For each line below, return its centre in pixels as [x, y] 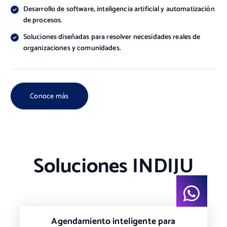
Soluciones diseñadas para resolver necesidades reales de [112, 37]
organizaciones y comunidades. [72, 49]
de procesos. [43, 20]
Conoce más [49, 96]
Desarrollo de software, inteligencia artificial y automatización [119, 9]
